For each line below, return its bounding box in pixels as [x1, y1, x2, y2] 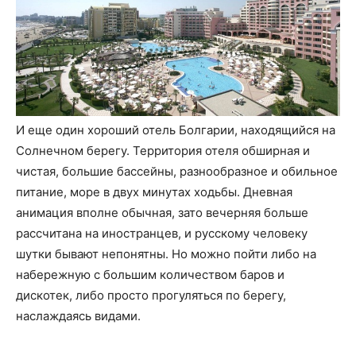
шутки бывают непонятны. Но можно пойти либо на [16, 246, 316, 262]
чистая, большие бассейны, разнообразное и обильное [16, 164, 338, 180]
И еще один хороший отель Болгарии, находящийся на [16, 122, 335, 138]
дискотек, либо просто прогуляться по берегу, [16, 288, 286, 304]
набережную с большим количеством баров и [16, 267, 284, 283]
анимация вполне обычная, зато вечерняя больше [16, 205, 308, 221]
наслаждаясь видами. [16, 308, 141, 324]
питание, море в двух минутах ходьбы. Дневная [16, 184, 292, 200]
